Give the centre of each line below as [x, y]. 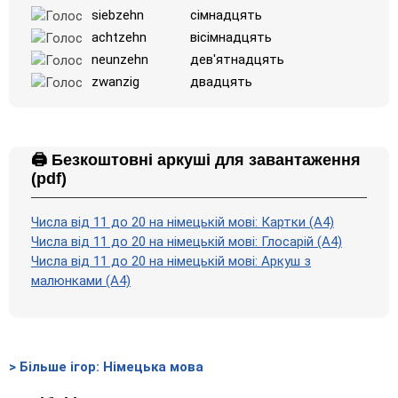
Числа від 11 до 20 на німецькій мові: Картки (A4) [183, 222]
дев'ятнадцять [238, 60]
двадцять [222, 82]
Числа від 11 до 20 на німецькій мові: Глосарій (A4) [187, 242]
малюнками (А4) [81, 281]
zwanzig [115, 82]
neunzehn [120, 60]
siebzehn [118, 15]
